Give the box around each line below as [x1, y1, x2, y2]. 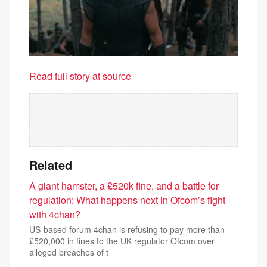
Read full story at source [29, 69, 131, 83]
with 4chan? [29, 207, 80, 222]
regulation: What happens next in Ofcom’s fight [29, 193, 225, 207]
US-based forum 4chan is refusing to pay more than [29, 223, 225, 236]
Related [29, 156, 72, 174]
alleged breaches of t [29, 246, 108, 259]
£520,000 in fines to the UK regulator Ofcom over [29, 235, 215, 247]
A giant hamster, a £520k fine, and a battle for [29, 179, 219, 193]
